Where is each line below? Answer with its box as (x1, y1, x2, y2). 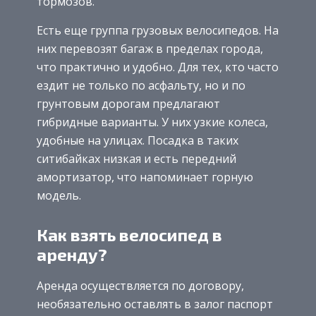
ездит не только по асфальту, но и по (37, 77, 245, 93)
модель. (37, 187, 81, 203)
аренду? (37, 243, 107, 265)
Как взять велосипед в (37, 224, 222, 245)
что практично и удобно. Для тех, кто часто (37, 59, 279, 75)
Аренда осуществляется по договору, (37, 277, 244, 293)
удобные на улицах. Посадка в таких (37, 132, 238, 148)
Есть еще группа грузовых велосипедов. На (37, 22, 279, 38)
